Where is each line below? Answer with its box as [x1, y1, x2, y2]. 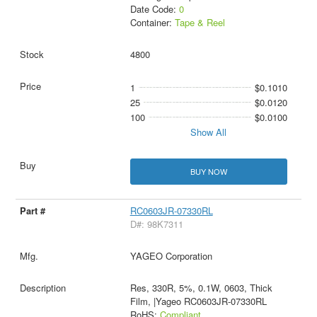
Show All [190, 125, 227, 139]
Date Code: [129, 1, 179, 16]
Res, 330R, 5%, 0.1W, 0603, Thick [129, 280, 272, 294]
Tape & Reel [174, 15, 225, 29]
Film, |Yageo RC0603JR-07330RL [129, 294, 267, 308]
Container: [129, 15, 175, 29]
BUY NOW [190, 165, 227, 177]
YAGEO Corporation [129, 248, 212, 263]
